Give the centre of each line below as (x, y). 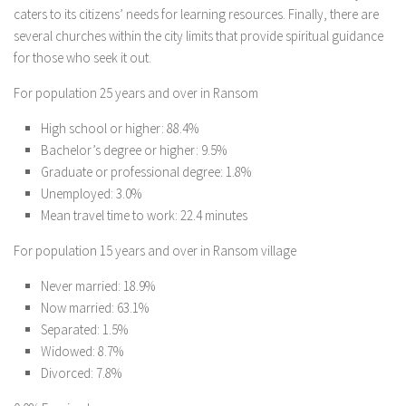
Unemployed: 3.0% (91, 194)
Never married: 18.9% (98, 286)
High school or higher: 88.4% (120, 129)
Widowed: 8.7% (82, 352)
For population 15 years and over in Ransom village (155, 251)
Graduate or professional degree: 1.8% (146, 172)
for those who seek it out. (82, 58)
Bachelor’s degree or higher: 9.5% (134, 150)
